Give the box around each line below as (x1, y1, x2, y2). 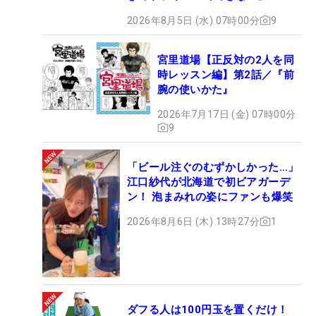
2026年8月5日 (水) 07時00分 (127, 14, 260, 26)
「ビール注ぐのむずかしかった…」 (127, 160, 299, 174)
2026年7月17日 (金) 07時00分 (157, 108, 296, 120)
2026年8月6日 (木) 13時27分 (127, 215, 260, 227)
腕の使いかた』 (157, 83, 233, 96)
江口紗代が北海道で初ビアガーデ (127, 175, 290, 188)
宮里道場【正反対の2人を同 (157, 53, 295, 66)
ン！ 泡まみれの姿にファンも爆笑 (127, 190, 293, 203)
